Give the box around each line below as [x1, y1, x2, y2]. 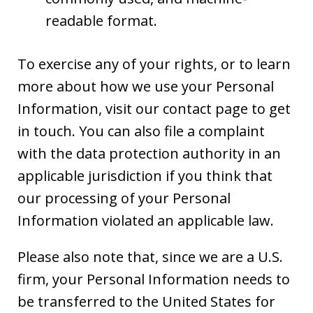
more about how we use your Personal [17, 76, 274, 96]
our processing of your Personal [17, 188, 231, 208]
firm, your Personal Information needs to [17, 269, 290, 289]
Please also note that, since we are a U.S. [17, 247, 283, 266]
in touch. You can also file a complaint [17, 121, 265, 140]
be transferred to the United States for [17, 291, 275, 311]
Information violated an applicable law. [17, 210, 274, 230]
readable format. [45, 10, 157, 30]
